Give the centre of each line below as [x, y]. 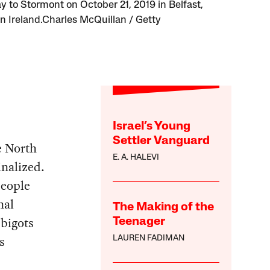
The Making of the [164, 208]
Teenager [139, 222]
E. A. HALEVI [136, 158]
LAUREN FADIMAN [149, 239]
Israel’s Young [152, 127]
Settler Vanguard [162, 141]
